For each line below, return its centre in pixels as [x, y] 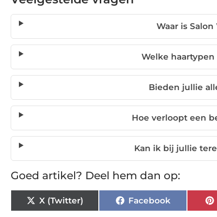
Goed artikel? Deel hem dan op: [95, 176]
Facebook [149, 200]
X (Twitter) [61, 200]
